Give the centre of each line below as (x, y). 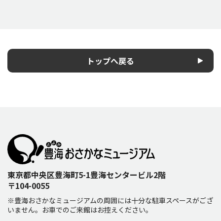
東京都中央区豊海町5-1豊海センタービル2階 (91, 175)
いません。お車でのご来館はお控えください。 (80, 210)
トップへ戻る (110, 61)
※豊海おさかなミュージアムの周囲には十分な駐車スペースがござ (110, 201)
